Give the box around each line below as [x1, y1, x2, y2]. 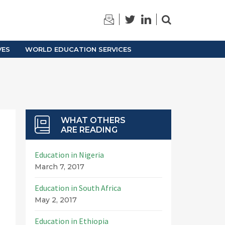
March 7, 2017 [34, 162, 84, 171]
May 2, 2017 [34, 195, 77, 204]
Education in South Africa [34, 183, 121, 193]
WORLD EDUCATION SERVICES [25, 45, 132, 53]
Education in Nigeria [34, 150, 104, 160]
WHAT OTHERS [60, 116, 126, 125]
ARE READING [60, 125, 118, 135]
